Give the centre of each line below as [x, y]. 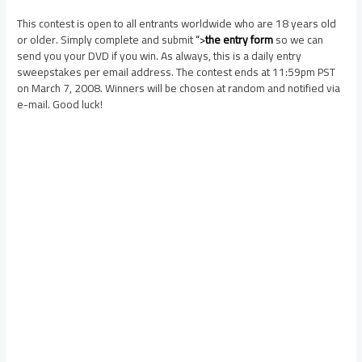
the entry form [240, 39]
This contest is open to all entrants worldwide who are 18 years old [177, 23]
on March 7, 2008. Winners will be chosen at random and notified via [179, 88]
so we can [299, 39]
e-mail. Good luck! [60, 104]
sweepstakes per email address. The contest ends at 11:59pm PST [177, 72]
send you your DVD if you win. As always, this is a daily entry [160, 55]
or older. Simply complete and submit [107, 39]
